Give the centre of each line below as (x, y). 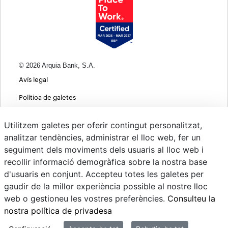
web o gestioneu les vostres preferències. (86, 198)
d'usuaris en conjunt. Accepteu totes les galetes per (104, 174)
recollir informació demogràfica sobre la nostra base (106, 162)
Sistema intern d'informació (62, 222)
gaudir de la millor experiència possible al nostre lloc (106, 186)
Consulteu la (191, 198)
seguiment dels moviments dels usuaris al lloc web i (104, 150)
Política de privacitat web (58, 133)
